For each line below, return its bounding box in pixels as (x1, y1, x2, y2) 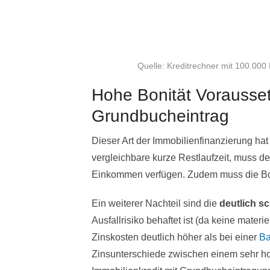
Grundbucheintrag (92, 107, 229, 126)
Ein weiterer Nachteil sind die (92, 198, 219, 209)
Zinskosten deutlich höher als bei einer (92, 232, 259, 243)
